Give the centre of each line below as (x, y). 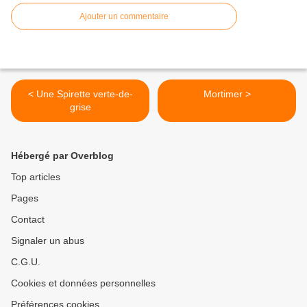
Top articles (36, 177)
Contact (28, 220)
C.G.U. (26, 262)
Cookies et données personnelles (83, 283)
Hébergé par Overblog (62, 156)
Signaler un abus (48, 241)
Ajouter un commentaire (124, 17)
